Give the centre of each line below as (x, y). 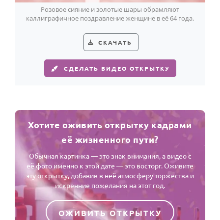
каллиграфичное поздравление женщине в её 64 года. (110, 18)
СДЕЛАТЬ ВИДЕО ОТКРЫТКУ (117, 68)
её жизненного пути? (110, 139)
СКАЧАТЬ (115, 42)
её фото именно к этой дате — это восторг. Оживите (110, 165)
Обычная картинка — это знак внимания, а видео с (110, 156)
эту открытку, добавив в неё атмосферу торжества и (110, 175)
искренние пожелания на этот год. (110, 185)
